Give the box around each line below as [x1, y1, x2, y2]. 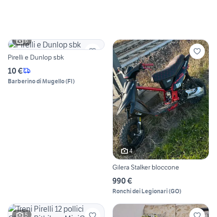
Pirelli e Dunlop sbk [8, 52, 64, 62]
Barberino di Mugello [8, 77, 64, 85]
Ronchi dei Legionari [112, 187, 168, 195]
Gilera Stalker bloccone [112, 163, 179, 172]
